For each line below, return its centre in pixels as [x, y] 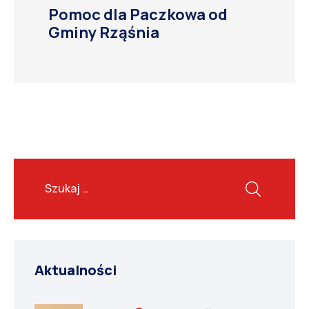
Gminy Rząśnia [104, 33]
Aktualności [76, 270]
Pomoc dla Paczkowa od [138, 15]
